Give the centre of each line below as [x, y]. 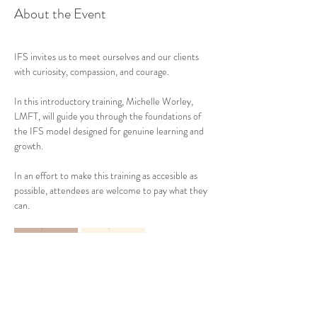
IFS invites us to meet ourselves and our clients [108, 57]
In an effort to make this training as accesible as [107, 175]
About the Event [60, 14]
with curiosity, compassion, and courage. [92, 71]
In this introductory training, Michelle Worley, [105, 101]
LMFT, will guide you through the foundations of [109, 116]
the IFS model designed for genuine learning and [110, 131]
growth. [29, 146]
